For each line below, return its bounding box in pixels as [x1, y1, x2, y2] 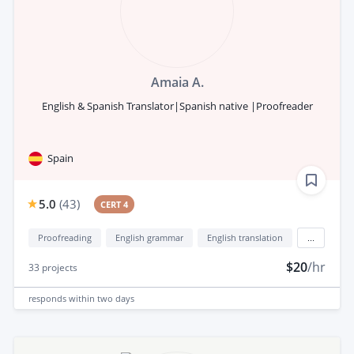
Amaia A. [150, 73, 204, 92]
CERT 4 [100, 198, 129, 211]
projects [40, 261, 77, 275]
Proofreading [38, 232, 92, 244]
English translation [207, 232, 283, 244]
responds [28, 292, 69, 304]
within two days [69, 292, 134, 304]
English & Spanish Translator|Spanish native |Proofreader [41, 99, 313, 114]
